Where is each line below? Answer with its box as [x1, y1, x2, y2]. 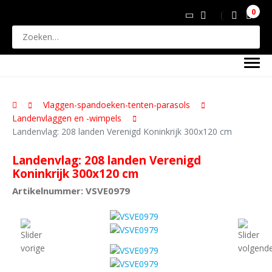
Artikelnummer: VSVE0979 [12, 185, 130, 197]
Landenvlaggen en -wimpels [12, 112, 121, 124]
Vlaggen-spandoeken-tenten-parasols [43, 99, 190, 110]
